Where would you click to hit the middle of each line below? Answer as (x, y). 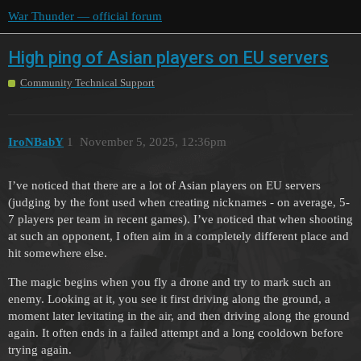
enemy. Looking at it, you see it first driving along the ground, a (169, 299)
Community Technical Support (87, 83)
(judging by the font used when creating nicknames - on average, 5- (179, 203)
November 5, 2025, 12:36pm (153, 141)
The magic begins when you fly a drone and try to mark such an (170, 282)
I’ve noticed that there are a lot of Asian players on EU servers (164, 186)
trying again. (40, 350)
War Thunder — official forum (85, 16)
